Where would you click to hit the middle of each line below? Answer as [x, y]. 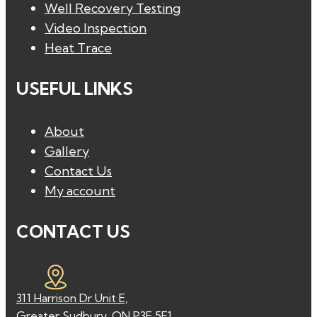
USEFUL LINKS [75, 89]
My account [80, 191]
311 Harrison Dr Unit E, [72, 298]
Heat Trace [78, 48]
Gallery [67, 151]
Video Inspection [96, 28]
